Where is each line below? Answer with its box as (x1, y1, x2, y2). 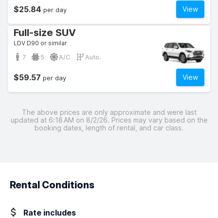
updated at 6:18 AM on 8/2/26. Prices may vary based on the (10, 116, 208, 124)
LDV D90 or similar (14, 39, 67, 47)
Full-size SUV (14, 27, 76, 38)
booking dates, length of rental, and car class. (35, 124, 183, 132)
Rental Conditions (10, 179, 94, 191)
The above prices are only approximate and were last (21, 108, 197, 116)
